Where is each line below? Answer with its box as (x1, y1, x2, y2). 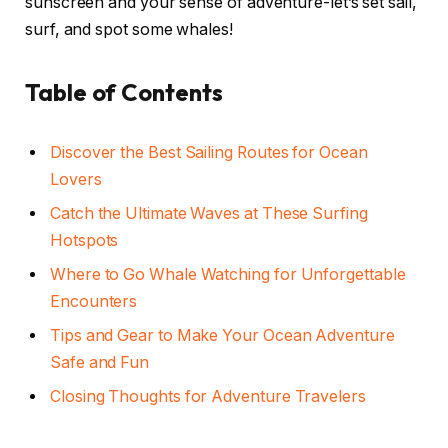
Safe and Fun (50, 353, 150, 373)
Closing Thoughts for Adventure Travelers (50, 387, 366, 407)
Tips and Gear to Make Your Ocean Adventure (50, 326, 395, 346)
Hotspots (50, 231, 119, 251)
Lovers (50, 170, 102, 190)
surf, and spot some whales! (25, 20, 233, 40)
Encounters (50, 292, 138, 312)
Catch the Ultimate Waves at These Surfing (50, 204, 368, 224)
